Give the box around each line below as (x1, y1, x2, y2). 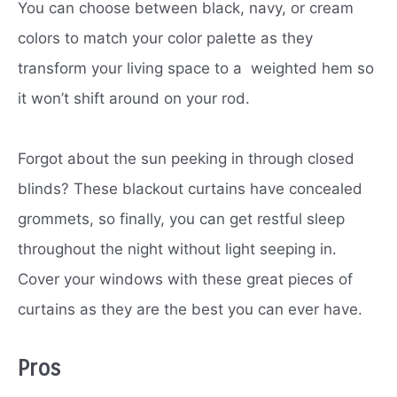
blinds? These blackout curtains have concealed (18, 180, 362, 198)
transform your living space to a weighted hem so (18, 59, 374, 78)
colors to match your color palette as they (18, 29, 313, 48)
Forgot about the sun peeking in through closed (18, 150, 354, 168)
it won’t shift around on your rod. (18, 90, 250, 108)
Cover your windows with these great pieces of (18, 270, 353, 289)
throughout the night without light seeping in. (18, 240, 337, 259)
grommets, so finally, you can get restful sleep (18, 210, 345, 229)
